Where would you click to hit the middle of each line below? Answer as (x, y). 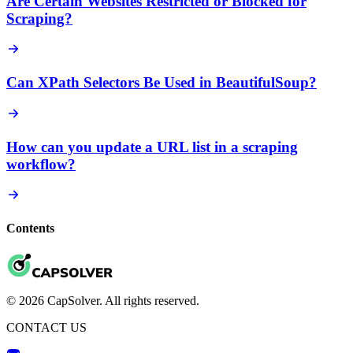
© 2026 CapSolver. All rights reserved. (103, 300)
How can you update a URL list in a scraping (152, 147)
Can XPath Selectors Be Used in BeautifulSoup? (162, 83)
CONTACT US (46, 327)
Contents (30, 229)
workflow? (41, 164)
